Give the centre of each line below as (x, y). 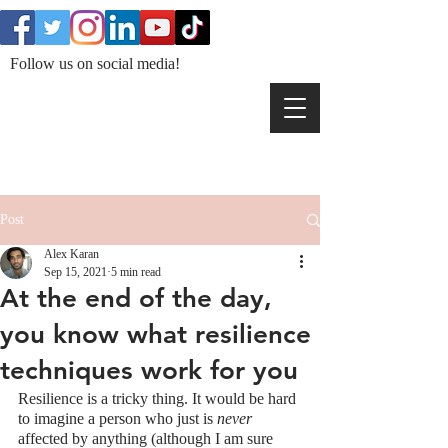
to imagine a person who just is (117, 418)
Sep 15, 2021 (75, 272)
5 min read (136, 272)
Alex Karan (71, 254)
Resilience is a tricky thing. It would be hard (159, 398)
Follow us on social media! (95, 63)
